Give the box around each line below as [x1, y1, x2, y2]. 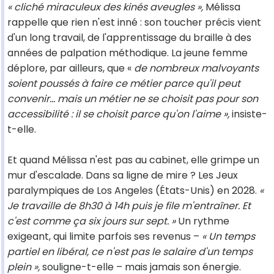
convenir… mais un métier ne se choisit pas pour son [7, 92, 258, 106]
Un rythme [176, 214, 229, 229]
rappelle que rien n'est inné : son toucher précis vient [7, 15, 261, 30]
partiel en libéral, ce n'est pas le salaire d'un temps [7, 245, 253, 259]
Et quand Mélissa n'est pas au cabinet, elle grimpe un [7, 153, 259, 168]
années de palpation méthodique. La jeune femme [7, 46, 248, 61]
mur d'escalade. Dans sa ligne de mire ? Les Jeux [7, 168, 238, 183]
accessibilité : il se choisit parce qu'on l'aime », [7, 107, 232, 122]
